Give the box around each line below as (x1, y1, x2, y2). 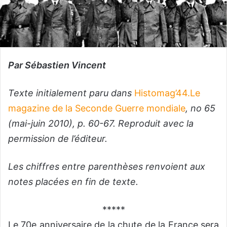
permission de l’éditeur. (8, 133, 107, 144)
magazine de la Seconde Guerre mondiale (8, 102, 185, 113)
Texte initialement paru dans (8, 87, 132, 98)
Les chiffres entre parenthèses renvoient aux (8, 161, 205, 172)
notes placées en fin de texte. (8, 176, 138, 187)
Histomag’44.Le (134, 87, 200, 98)
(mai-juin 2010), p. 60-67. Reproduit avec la (8, 118, 194, 129)
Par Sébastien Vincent (8, 59, 106, 70)
